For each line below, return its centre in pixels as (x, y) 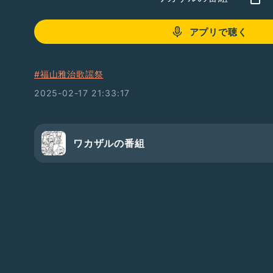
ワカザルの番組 (109, 143)
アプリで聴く (218, 32)
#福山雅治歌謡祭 (69, 74)
